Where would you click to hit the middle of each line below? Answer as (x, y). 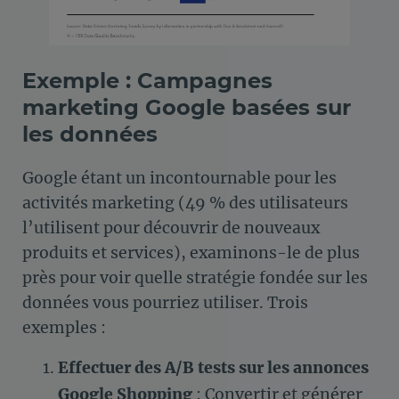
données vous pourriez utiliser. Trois (165, 303)
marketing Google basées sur (187, 108)
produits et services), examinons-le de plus (191, 253)
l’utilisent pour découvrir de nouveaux (171, 228)
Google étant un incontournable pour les (179, 179)
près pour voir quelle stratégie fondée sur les (195, 278)
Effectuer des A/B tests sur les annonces (213, 368)
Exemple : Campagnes (147, 81)
